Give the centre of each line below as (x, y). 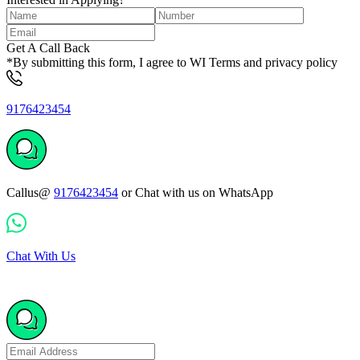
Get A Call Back (48, 47)
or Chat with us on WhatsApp (196, 192)
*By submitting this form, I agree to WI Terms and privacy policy (172, 62)
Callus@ (30, 192)
